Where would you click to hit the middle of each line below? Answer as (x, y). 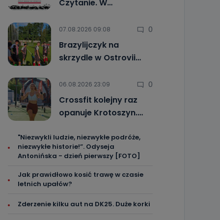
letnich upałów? (45, 184)
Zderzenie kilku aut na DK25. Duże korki (84, 204)
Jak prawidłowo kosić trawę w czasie (80, 175)
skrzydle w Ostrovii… (100, 58)
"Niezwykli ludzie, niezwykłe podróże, (79, 137)
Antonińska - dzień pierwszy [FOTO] (79, 156)
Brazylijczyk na (89, 45)
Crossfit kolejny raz (98, 100)
